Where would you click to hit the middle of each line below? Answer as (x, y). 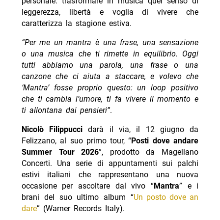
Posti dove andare (165, 141)
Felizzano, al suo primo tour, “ (76, 141)
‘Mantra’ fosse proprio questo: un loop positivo (110, 88)
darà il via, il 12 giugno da (141, 130)
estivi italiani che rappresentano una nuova (110, 175)
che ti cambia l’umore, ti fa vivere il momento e (110, 99)
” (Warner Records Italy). (81, 209)
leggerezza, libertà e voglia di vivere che (110, 12)
